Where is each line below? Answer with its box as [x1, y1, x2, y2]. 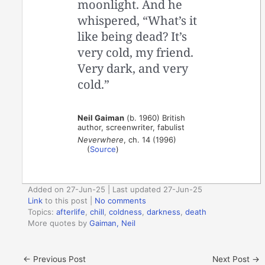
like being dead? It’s [77, 28, 188, 44]
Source [90, 144, 117, 154]
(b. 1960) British [124, 112, 186, 122]
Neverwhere [77, 134, 124, 144]
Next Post [212, 254, 252, 264]
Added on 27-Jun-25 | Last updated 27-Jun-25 [28, 185, 203, 195]
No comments [95, 196, 147, 206]
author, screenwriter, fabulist [77, 122, 185, 132]
